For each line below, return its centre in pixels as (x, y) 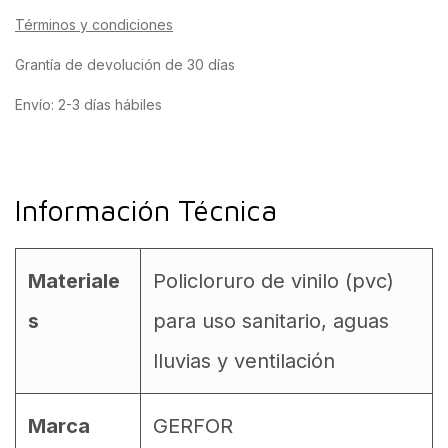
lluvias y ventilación (244, 361)
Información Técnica (146, 210)
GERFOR (193, 426)
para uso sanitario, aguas (271, 321)
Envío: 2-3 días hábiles (88, 104)
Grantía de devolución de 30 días (125, 64)
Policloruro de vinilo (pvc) (273, 281)
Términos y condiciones (94, 24)
